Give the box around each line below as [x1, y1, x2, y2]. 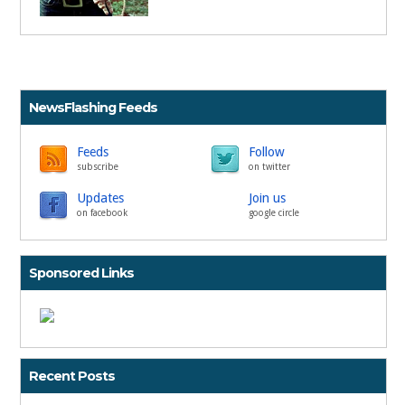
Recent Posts [29, 368, 116, 385]
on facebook [77, 208, 128, 219]
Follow [248, 145, 285, 160]
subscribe [77, 162, 119, 173]
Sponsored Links [29, 265, 135, 282]
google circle [248, 208, 299, 219]
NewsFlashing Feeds [29, 99, 158, 117]
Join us [248, 191, 286, 206]
